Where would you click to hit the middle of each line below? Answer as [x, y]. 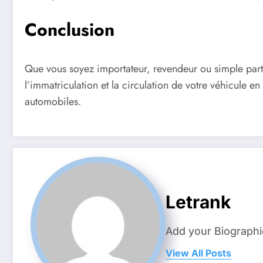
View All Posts [198, 253]
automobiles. [53, 101]
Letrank [198, 202]
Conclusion [70, 29]
